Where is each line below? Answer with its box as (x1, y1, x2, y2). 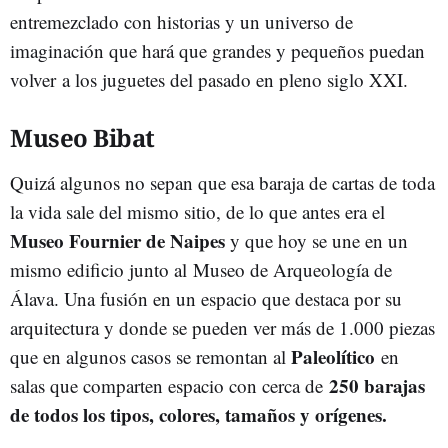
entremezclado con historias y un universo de (10, 8, 353, 34)
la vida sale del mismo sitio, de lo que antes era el (10, 198, 385, 224)
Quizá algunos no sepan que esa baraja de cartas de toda (10, 169, 435, 195)
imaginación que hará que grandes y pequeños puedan (10, 37, 425, 63)
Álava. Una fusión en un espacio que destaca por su (10, 285, 402, 311)
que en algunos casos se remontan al (10, 343, 291, 369)
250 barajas (329, 371, 425, 399)
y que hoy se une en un (225, 227, 408, 253)
